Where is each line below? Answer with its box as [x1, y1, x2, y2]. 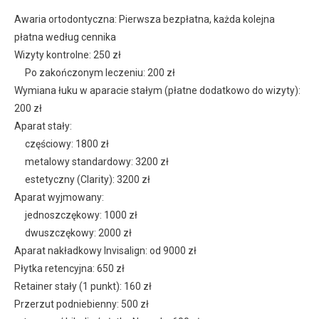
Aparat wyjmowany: [14, 192, 104, 204]
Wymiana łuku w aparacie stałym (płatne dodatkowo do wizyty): [14, 85, 300, 97]
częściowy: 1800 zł [25, 138, 109, 150]
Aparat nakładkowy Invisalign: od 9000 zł [14, 245, 197, 257]
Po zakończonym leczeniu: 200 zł [25, 67, 175, 79]
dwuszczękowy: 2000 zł [25, 227, 132, 239]
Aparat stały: [14, 120, 72, 132]
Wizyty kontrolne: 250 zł [14, 49, 121, 61]
